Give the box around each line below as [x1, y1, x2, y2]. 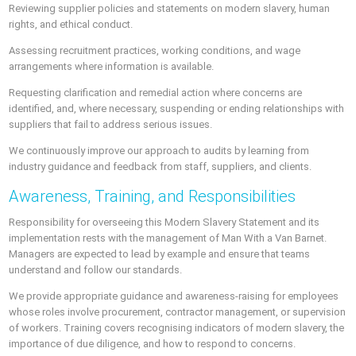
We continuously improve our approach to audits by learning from [9, 145, 310, 157]
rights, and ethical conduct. [9, 18, 133, 31]
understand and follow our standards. [9, 263, 183, 276]
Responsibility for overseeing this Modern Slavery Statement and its [9, 215, 320, 228]
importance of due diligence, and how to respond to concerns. [9, 337, 296, 350]
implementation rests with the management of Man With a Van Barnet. [9, 231, 327, 244]
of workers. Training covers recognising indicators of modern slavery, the [9, 321, 345, 334]
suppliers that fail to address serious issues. [9, 118, 213, 131]
